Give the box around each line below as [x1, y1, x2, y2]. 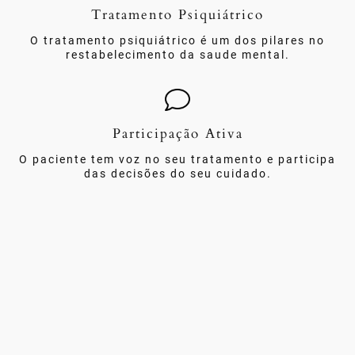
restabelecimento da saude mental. [65, 48, 290, 62]
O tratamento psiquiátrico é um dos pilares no [30, 33, 325, 48]
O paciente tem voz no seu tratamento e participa [19, 153, 336, 167]
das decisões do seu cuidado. [83, 167, 272, 181]
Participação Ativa [112, 124, 243, 143]
